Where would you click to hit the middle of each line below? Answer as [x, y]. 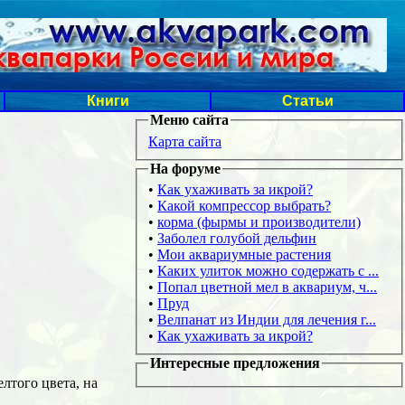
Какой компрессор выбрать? [244, 206]
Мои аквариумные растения [244, 255]
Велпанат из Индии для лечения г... [267, 320]
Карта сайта [185, 141]
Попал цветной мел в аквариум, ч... [267, 287]
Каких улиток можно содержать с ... [268, 271]
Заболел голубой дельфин [237, 239]
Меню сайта [189, 120]
